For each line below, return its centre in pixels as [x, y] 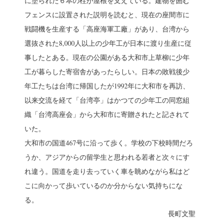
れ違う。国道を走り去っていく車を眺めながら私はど [107, 171]
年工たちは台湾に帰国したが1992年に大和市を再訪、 [107, 86]
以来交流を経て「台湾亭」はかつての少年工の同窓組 [107, 100]
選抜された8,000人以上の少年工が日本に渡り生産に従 [108, 43]
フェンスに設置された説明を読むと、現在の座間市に [107, 15]
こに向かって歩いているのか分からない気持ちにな [104, 186]
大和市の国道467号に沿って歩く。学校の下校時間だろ [109, 143]
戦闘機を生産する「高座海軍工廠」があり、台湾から [107, 29]
